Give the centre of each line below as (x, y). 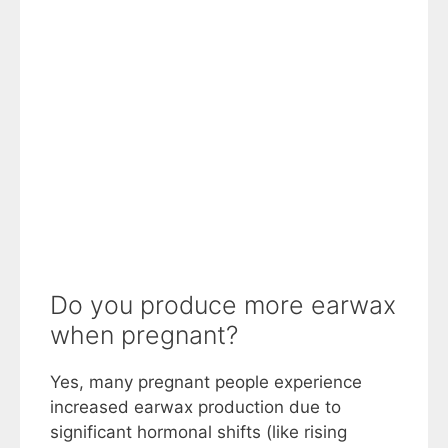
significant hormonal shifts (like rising (198, 431)
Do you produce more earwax (223, 304)
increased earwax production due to (195, 406)
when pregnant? (144, 334)
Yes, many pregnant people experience (206, 381)
